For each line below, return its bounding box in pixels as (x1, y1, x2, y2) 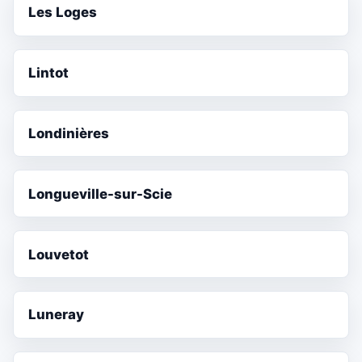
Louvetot (28, 246, 90, 263)
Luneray (28, 306, 85, 323)
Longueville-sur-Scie (28, 185, 173, 202)
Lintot (28, 65, 69, 82)
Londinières (28, 125, 110, 142)
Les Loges (28, 4, 98, 21)
